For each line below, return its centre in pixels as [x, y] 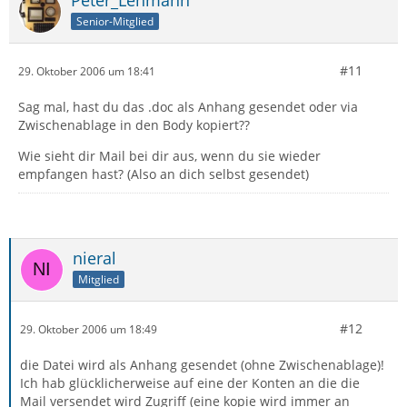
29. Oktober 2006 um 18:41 [87, 71]
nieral [94, 258]
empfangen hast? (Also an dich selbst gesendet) [164, 174]
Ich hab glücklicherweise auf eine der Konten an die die [190, 383]
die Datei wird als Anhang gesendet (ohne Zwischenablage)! [202, 365]
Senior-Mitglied [115, 21]
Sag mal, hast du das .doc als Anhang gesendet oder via [188, 107]
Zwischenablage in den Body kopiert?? [134, 125]
